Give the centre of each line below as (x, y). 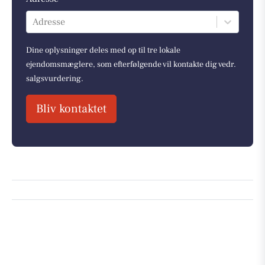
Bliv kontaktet (71, 109)
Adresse (49, 22)
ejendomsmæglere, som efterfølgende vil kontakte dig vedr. (131, 65)
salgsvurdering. (55, 79)
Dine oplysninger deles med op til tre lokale (103, 51)
